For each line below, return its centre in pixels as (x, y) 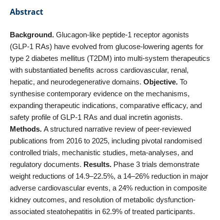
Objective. (161, 82)
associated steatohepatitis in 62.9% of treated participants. (102, 211)
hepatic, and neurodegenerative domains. (76, 82)
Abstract (26, 12)
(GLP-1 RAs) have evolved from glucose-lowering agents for (106, 46)
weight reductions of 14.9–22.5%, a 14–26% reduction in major (109, 176)
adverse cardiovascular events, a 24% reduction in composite (108, 188)
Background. (33, 34)
